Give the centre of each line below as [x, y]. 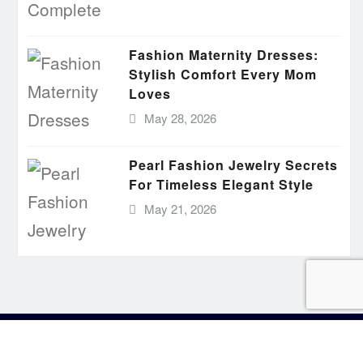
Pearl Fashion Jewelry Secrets [233, 165]
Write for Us [149, 344]
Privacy [73, 344]
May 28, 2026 [180, 118]
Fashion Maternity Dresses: [224, 55]
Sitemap [228, 344]
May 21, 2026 [180, 209]
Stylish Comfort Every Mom [223, 74]
